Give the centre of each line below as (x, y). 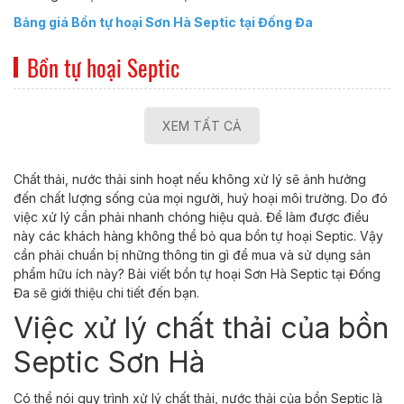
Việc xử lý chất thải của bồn (201, 328)
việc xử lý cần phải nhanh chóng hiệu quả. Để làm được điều (191, 217)
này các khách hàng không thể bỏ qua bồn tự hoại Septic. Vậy (198, 236)
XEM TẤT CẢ (202, 126)
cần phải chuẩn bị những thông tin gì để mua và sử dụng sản (192, 255)
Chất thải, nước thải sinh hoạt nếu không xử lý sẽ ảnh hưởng (190, 179)
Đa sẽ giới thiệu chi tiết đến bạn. (108, 293)
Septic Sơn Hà (113, 362)
